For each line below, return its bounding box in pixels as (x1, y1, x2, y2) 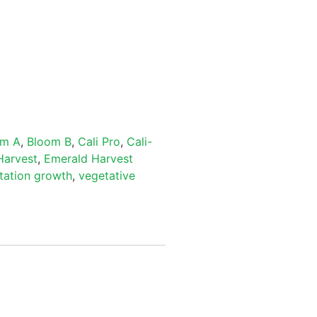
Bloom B (27, 134, 71, 149)
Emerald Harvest (44, 151, 133, 166)
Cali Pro (78, 134, 120, 149)
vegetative (79, 168, 135, 183)
